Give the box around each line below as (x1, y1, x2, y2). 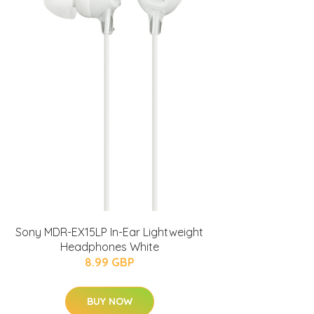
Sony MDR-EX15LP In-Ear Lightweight (15, 225, 203, 239)
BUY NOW (86, 295, 132, 308)
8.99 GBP (84, 255, 135, 269)
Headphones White (60, 240, 159, 254)
